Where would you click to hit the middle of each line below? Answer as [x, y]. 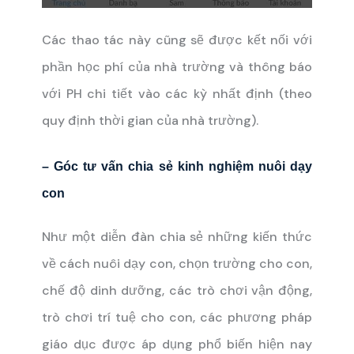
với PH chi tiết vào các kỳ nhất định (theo [177, 94]
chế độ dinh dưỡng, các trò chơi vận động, [177, 291]
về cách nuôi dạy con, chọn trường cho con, [177, 264]
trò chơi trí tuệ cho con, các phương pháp [177, 318]
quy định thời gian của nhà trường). [150, 121]
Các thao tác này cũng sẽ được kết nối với [177, 40]
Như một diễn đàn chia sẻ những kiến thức [177, 237]
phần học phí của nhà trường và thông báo [177, 67]
